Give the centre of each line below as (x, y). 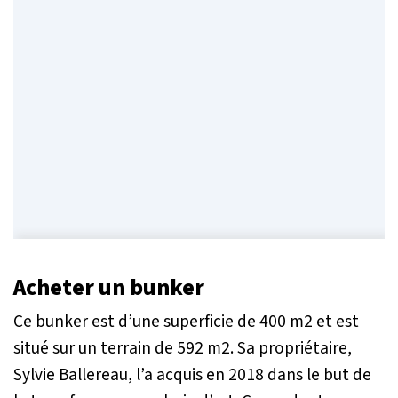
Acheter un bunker (111, 287)
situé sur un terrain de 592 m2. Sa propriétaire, (183, 348)
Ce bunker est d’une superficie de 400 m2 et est (186, 321)
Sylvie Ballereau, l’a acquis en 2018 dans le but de (192, 374)
